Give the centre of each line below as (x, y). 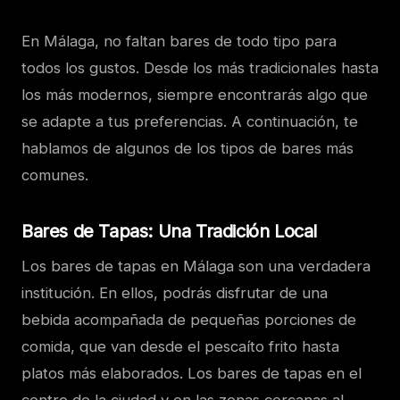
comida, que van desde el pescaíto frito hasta (180, 346)
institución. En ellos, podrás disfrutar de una (175, 292)
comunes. (55, 175)
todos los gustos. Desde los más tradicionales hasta (200, 67)
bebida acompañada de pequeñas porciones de (189, 319)
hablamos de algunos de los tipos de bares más (187, 148)
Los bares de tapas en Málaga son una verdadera (196, 266)
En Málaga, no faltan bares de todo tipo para (179, 41)
